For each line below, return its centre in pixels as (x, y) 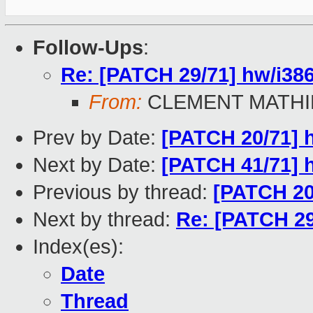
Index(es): (78, 247)
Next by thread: (104, 220)
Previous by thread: (123, 192)
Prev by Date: (97, 138)
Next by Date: (97, 165)
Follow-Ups (88, 48)
